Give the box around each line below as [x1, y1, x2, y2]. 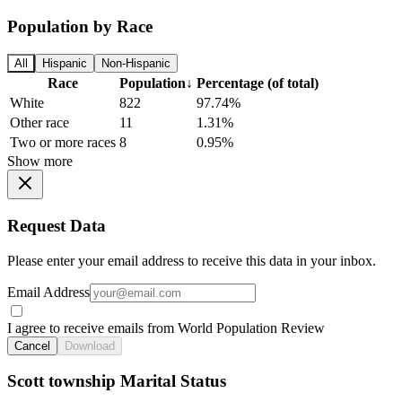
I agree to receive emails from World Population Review [7, 319, 325, 336]
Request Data [7, 215, 106, 235]
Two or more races [10, 135, 116, 151]
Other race [10, 115, 69, 131]
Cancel [14, 338, 50, 353]
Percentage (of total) [197, 75, 319, 92]
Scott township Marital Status [7, 371, 226, 391]
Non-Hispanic [101, 57, 170, 71]
